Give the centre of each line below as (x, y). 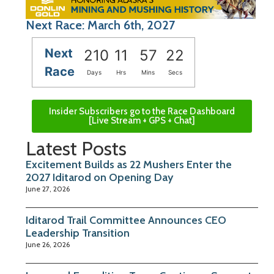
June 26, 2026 (48, 245)
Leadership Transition (78, 233)
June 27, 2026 (48, 189)
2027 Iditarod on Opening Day (99, 178)
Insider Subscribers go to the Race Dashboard (142, 112)
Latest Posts (76, 149)
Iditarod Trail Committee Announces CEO (126, 220)
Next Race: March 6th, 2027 (100, 25)
